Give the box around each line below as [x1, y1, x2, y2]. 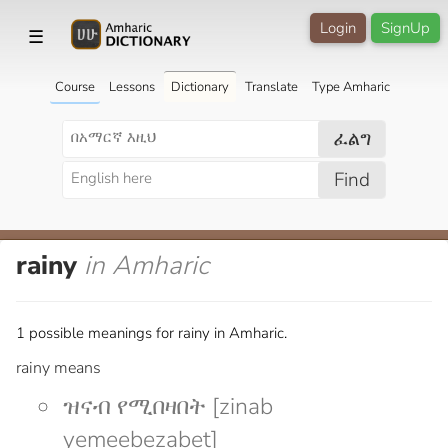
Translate [244, 77, 298, 96]
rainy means [16, 356, 101, 379]
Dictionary [170, 77, 229, 96]
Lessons [108, 77, 155, 96]
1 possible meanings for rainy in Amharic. [16, 322, 287, 343]
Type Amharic [311, 77, 390, 96]
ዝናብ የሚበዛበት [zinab [63, 390, 273, 422]
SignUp [381, 18, 430, 38]
